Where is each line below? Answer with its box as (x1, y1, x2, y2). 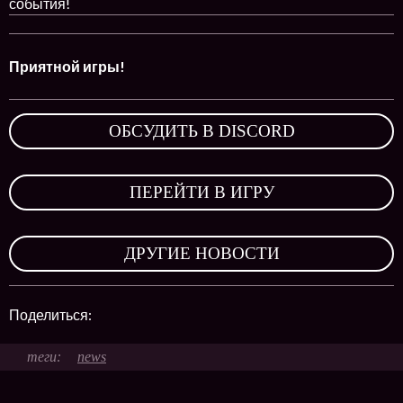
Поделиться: (9, 306, 94, 323)
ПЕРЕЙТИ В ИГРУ (129, 183, 274, 201)
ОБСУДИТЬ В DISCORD (108, 121, 295, 140)
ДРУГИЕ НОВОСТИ (123, 244, 280, 263)
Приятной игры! (9, 58, 125, 75)
